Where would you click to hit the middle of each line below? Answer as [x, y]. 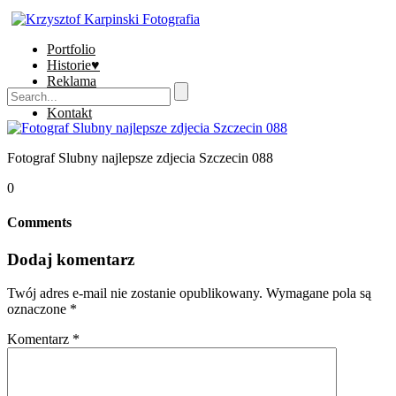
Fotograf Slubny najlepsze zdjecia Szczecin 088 [140, 158]
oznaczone [38, 309]
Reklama [72, 81]
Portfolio [71, 49]
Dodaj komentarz [71, 259]
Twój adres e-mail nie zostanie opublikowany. [135, 293]
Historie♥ [73, 65]
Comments [39, 223]
